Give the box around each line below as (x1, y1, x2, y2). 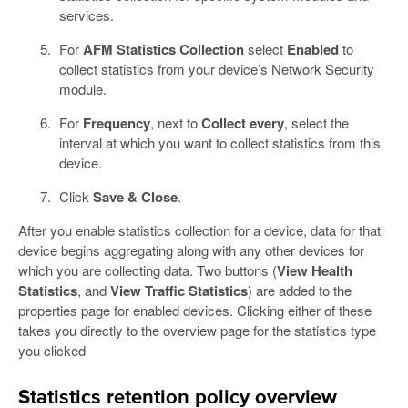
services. (58, 5, 114, 25)
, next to (149, 112, 201, 132)
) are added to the (248, 280, 352, 300)
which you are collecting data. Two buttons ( (18, 260, 277, 280)
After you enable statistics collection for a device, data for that (18, 219, 381, 240)
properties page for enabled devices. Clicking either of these (18, 300, 372, 320)
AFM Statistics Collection (82, 38, 244, 59)
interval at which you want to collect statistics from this (58, 132, 381, 152)
